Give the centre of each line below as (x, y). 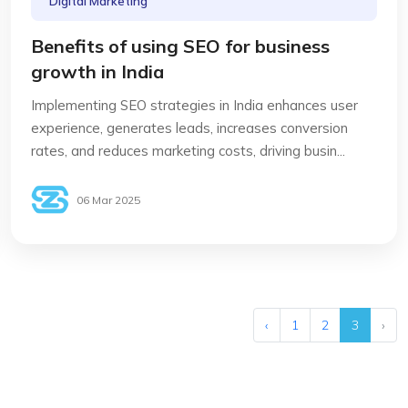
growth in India (97, 71)
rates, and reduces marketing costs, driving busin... (188, 151)
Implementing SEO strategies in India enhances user (194, 105)
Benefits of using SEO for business (180, 46)
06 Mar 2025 (108, 199)
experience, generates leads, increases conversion (189, 128)
